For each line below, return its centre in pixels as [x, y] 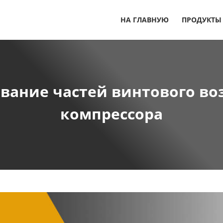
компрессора [111, 113]
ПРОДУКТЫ [201, 20]
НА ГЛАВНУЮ [144, 20]
